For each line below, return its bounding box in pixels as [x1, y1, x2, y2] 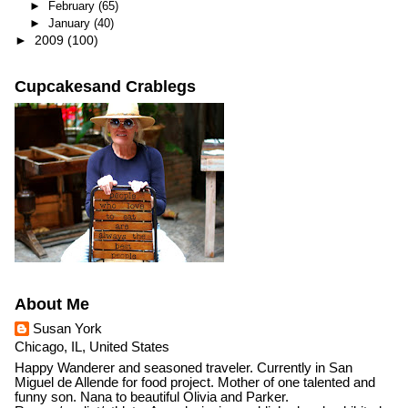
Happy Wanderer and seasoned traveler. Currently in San [14, 361, 352, 376]
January [47, 15, 94, 30]
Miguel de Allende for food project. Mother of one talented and [14, 375, 375, 391]
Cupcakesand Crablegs [14, 77, 196, 97]
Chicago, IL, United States [14, 339, 169, 354]
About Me [14, 295, 89, 314]
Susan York [32, 321, 102, 336]
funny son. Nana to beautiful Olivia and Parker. [14, 390, 289, 405]
